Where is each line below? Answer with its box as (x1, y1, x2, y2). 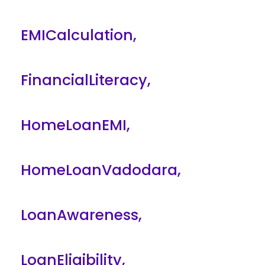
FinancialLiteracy (21, 70, 147, 91)
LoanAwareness (21, 205, 138, 226)
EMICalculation (21, 25, 133, 46)
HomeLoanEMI (21, 115, 127, 136)
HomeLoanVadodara (21, 160, 177, 181)
